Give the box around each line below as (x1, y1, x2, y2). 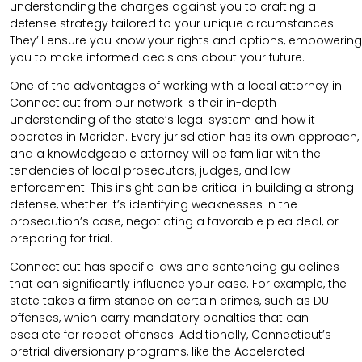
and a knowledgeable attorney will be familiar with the (10, 145, 321, 162)
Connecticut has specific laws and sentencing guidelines (10, 259, 339, 276)
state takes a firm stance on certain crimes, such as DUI (10, 293, 331, 309)
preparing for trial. (10, 230, 112, 247)
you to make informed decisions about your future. (10, 49, 305, 66)
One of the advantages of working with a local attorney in (10, 78, 342, 95)
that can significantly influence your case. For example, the (10, 276, 347, 293)
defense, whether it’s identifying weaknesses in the (10, 196, 297, 213)
